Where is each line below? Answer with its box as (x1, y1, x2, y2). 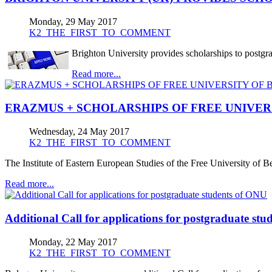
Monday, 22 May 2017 (29, 236, 117, 247)
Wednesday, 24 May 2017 (29, 126, 129, 137)
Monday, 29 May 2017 (29, 16, 117, 27)
